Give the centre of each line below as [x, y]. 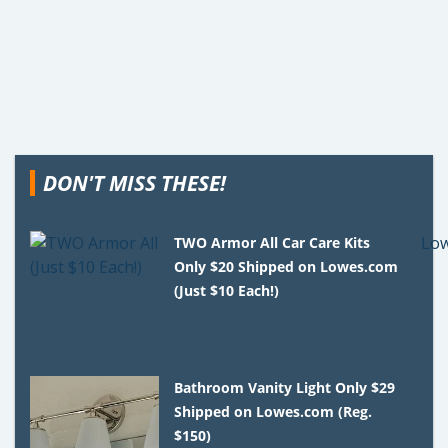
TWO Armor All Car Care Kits [272, 242]
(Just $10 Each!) [227, 290]
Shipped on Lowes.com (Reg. [273, 411]
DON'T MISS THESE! [134, 182]
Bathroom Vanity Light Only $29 [285, 387]
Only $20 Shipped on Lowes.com [286, 266]
